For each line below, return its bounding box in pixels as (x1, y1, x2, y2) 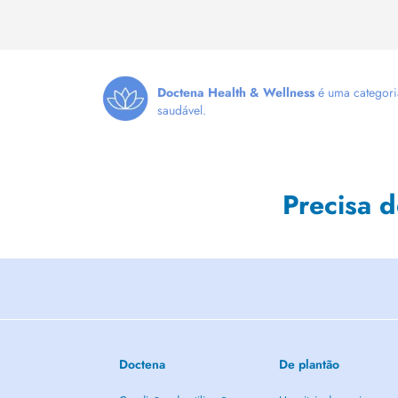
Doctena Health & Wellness (157, 83, 314, 101)
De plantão (278, 355, 339, 373)
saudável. (157, 100, 206, 119)
